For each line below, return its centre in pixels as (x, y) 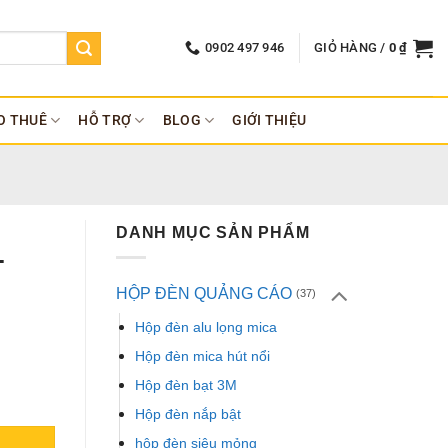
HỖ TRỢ (105, 120)
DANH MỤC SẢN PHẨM (213, 232)
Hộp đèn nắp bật (188, 414)
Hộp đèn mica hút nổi (202, 356)
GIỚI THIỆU (269, 120)
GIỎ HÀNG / (351, 47)
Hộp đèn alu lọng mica (206, 327)
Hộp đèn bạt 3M (186, 385)
